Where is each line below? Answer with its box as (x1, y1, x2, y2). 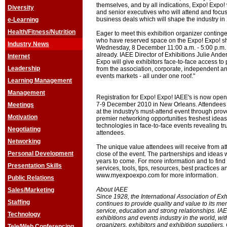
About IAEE (96, 186, 128, 193)
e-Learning (8, 16, 39, 23)
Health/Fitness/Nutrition (8, 28, 75, 35)
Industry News (8, 41, 49, 48)
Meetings (8, 101, 34, 108)
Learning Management (8, 77, 72, 84)
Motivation (8, 113, 37, 121)
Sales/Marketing (8, 186, 54, 194)
